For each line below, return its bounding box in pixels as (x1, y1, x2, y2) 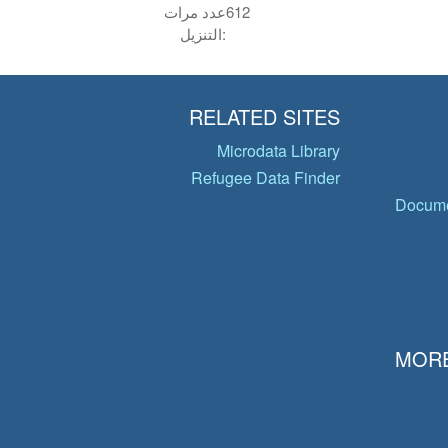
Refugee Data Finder (190, 166, 340, 189)
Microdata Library (216, 139, 340, 162)
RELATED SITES (188, 102, 340, 131)
